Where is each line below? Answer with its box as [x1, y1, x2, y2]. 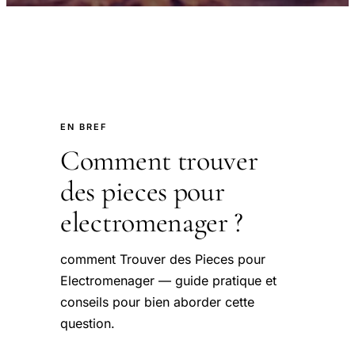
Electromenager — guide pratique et [60, 273, 277, 288]
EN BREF [60, 121, 107, 132]
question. [60, 315, 115, 331]
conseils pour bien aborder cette [60, 294, 254, 310]
